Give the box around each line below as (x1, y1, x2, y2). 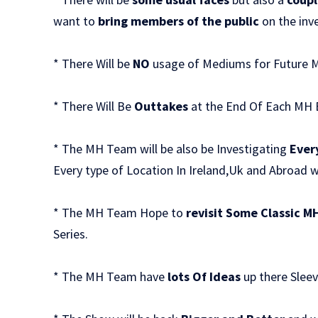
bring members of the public (98, 12, 260, 29)
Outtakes (131, 97, 189, 114)
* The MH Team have (53, 268, 165, 285)
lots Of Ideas (165, 268, 241, 285)
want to (53, 12, 99, 29)
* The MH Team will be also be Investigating (53, 140, 290, 157)
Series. (53, 225, 89, 242)
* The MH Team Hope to (53, 204, 184, 221)
